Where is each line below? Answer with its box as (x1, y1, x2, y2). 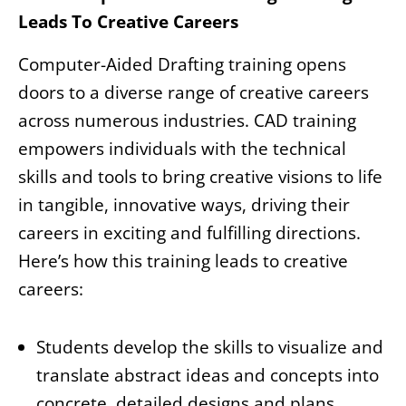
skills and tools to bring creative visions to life (18, 165, 382, 189)
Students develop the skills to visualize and (36, 335, 383, 360)
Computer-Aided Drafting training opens (18, 53, 346, 77)
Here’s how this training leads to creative (18, 249, 348, 274)
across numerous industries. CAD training (18, 109, 356, 133)
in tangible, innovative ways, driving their (18, 193, 350, 217)
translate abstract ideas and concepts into (36, 363, 379, 388)
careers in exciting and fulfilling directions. (18, 221, 361, 246)
